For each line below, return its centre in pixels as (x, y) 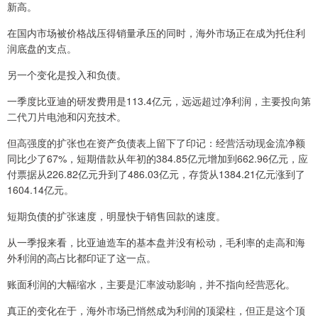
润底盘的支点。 (42, 49)
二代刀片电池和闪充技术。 (67, 117)
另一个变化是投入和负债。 (67, 75)
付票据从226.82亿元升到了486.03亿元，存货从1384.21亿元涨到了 (156, 174)
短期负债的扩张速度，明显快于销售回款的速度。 (116, 216)
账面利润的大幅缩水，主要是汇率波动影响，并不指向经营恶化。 (151, 284)
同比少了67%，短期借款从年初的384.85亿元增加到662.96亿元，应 (158, 159)
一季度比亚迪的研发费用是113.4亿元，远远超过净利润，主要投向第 (159, 101)
